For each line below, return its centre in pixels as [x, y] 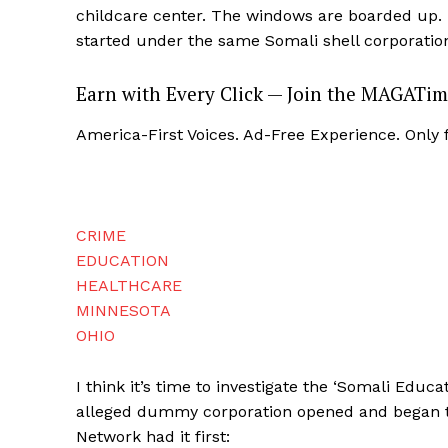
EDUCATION [122, 261]
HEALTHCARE [129, 286]
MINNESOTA [123, 311]
